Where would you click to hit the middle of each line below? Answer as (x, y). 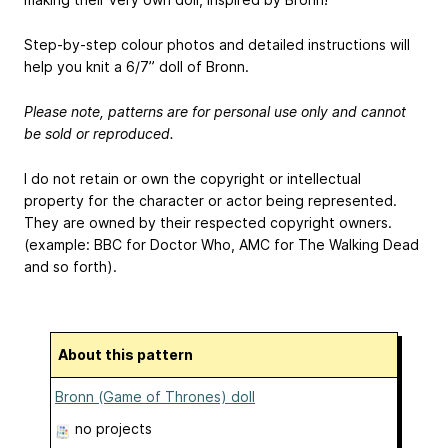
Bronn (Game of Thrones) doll (155, 397)
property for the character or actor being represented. (210, 200)
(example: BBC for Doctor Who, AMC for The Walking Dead (221, 244)
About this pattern (130, 355)
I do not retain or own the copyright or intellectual (192, 178)
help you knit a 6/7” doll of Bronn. (136, 67)
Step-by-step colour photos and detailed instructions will (217, 45)
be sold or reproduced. (99, 133)
